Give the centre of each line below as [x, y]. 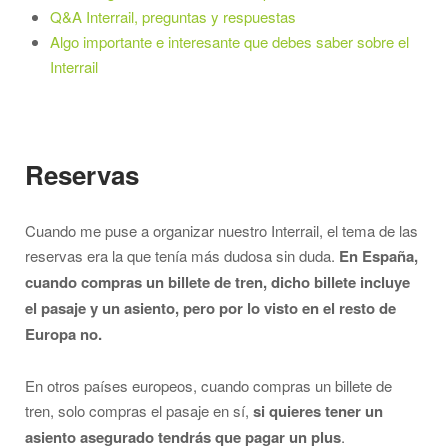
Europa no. [63, 334]
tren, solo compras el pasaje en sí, [139, 411]
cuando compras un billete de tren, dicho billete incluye [217, 282]
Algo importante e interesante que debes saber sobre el [229, 42]
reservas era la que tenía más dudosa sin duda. [182, 256]
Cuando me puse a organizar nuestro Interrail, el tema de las [221, 231]
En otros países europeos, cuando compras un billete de [208, 386]
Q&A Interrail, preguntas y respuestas [173, 17]
